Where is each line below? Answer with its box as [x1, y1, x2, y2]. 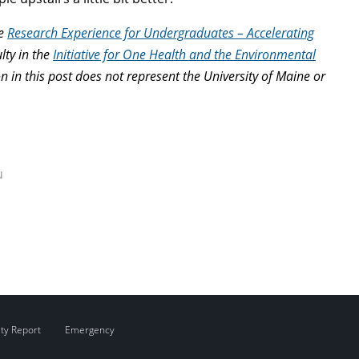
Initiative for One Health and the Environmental [53, 45, 317, 63]
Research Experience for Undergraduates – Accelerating [7, 23, 315, 42]
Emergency [65, 323, 115, 337]
